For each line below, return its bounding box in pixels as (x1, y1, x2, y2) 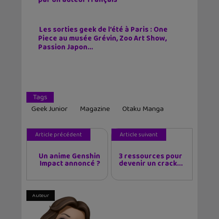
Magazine (80, 103, 110, 115)
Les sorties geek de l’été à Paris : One (39, 23, 168, 36)
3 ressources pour (119, 150, 182, 162)
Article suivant (120, 130, 158, 139)
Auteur (32, 191, 49, 200)
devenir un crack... (119, 157, 183, 170)
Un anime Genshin (39, 150, 100, 162)
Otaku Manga (122, 103, 164, 115)
